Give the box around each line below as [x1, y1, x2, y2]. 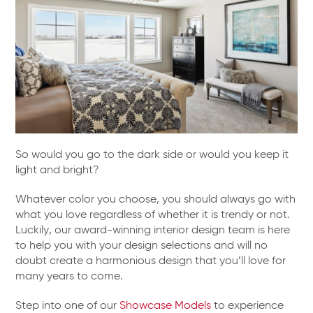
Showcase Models [119, 300, 212, 312]
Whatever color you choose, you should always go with [15, 194, 296, 205]
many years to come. [15, 270, 124, 282]
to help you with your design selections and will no [15, 240, 268, 252]
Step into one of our [15, 300, 120, 312]
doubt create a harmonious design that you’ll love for [15, 255, 286, 267]
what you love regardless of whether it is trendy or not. [15, 209, 291, 221]
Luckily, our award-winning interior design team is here [15, 224, 291, 236]
